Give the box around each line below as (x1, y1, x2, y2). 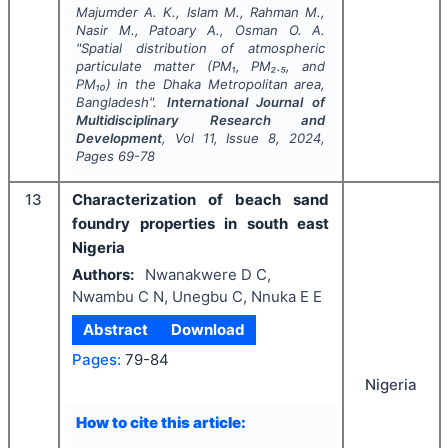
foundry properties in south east (72, 214, 329, 233)
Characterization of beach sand (72, 190, 329, 209)
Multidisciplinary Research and (75, 112, 326, 128)
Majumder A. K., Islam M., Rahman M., (75, 4, 326, 20)
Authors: (72, 264, 134, 284)
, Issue (213, 130, 269, 146)
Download (170, 320, 245, 339)
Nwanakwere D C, (144, 264, 271, 284)
